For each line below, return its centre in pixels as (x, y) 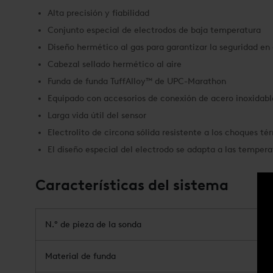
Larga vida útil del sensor (97, 115)
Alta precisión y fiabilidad (98, 13)
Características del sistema (132, 185)
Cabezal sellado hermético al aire (115, 64)
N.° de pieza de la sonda (93, 224)
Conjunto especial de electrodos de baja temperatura (154, 30)
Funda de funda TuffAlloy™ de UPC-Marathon (137, 81)
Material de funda (80, 256)
